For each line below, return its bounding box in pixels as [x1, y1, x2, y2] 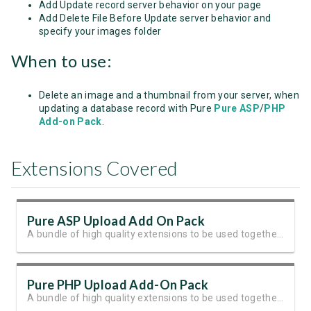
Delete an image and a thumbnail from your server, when [39, 90, 300, 101]
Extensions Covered [11, 156, 178, 180]
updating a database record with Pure [39, 103, 215, 114]
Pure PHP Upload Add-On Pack [27, 277, 208, 292]
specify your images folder [39, 26, 162, 37]
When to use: [11, 51, 112, 71]
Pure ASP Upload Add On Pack [27, 213, 205, 228]
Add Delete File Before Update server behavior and [39, 12, 271, 24]
